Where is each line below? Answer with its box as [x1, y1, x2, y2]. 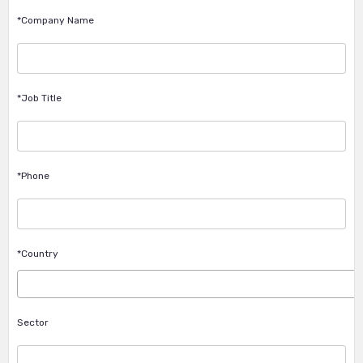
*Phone [17, 170, 49, 181]
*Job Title [17, 92, 62, 104]
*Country [17, 248, 58, 259]
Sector [17, 317, 49, 328]
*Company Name [17, 15, 94, 26]
